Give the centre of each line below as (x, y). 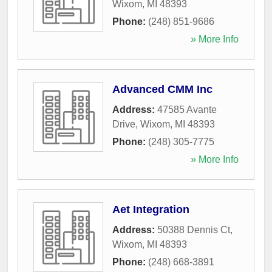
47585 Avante (187, 109)
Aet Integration (151, 209)
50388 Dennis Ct (194, 229)
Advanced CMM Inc (162, 89)
